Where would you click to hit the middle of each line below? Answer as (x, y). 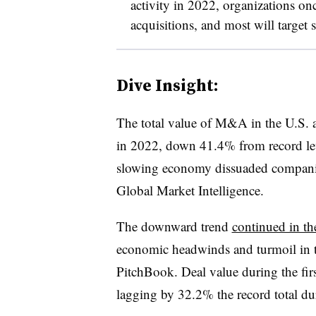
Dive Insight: (167, 85)
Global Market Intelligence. (190, 190)
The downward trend (174, 226)
